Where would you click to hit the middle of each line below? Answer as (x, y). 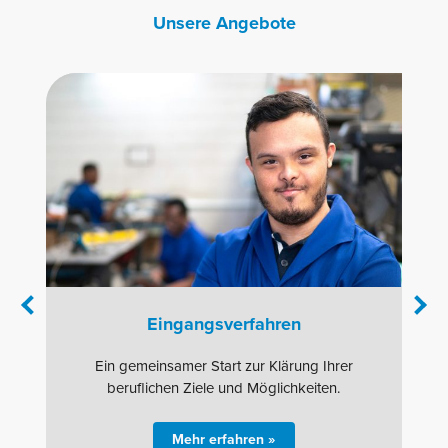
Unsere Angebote (224, 23)
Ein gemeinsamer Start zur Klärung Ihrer (223, 366)
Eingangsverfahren (223, 324)
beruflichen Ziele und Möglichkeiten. (224, 388)
